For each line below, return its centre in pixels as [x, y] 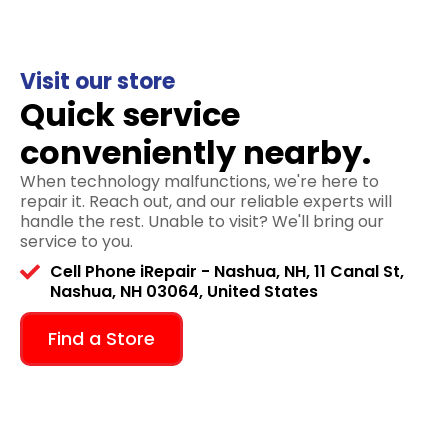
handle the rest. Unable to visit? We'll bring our [202, 221]
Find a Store [101, 338]
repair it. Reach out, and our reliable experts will [206, 201]
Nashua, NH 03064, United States [184, 291]
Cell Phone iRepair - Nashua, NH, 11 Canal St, [227, 271]
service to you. [76, 241]
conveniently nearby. [195, 152]
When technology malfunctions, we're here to [199, 181]
